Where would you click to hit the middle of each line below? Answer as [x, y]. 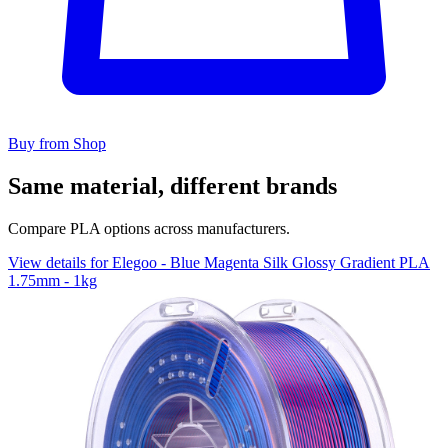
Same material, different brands [172, 185]
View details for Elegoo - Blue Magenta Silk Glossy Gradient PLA [219, 262]
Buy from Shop [57, 143]
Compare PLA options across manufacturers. [149, 228]
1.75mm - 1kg [52, 280]
